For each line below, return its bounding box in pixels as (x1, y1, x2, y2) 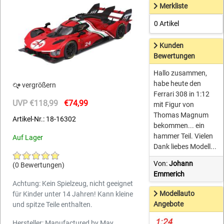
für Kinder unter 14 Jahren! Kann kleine (12, 190, 133, 198)
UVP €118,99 (12, 98, 58, 108)
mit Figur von (153, 100, 194, 109)
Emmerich (153, 170, 185, 178)
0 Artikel (154, 19, 179, 28)
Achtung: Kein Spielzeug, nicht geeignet (12, 179, 133, 188)
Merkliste (159, 2, 188, 10)
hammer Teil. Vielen (153, 132, 213, 140)
